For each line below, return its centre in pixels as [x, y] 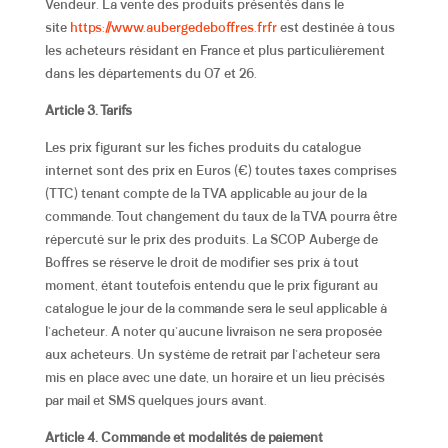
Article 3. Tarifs [88, 111]
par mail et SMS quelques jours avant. [157, 401]
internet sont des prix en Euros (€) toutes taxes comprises [220, 171]
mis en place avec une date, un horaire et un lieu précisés [214, 378]
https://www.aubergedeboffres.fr [168, 28]
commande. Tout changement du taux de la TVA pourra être [220, 217]
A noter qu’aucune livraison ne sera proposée [244, 332]
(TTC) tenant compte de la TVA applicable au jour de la [205, 194]
